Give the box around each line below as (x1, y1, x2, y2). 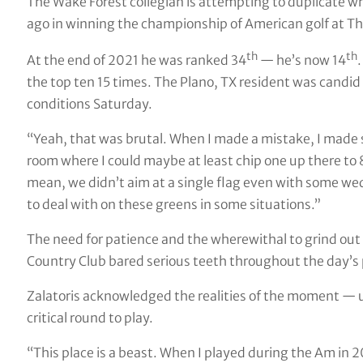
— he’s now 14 (257, 51, 346, 68)
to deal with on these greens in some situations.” (26, 195, 321, 212)
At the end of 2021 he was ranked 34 (26, 51, 246, 68)
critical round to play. (26, 309, 153, 326)
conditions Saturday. (26, 95, 152, 112)
